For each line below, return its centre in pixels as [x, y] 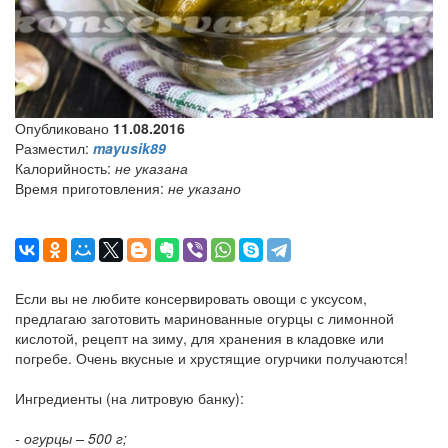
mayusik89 [129, 148]
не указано [204, 188]
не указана [151, 168]
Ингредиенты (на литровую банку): [129, 398]
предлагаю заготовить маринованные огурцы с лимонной [204, 318]
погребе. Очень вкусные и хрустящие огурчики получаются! [211, 358]
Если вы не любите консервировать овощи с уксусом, [191, 298]
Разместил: [52, 148]
